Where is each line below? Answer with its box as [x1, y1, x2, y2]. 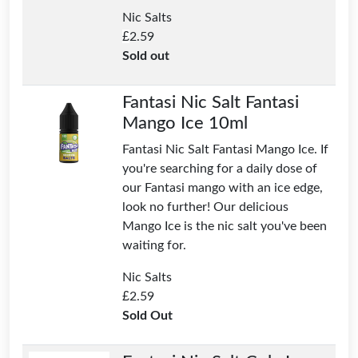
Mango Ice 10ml [122, 113, 248, 132]
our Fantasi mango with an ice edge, [122, 181, 323, 194]
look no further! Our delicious [122, 200, 288, 213]
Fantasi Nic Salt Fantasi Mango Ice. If [122, 142, 328, 156]
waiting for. [122, 238, 186, 252]
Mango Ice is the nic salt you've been [122, 219, 327, 233]
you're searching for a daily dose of [122, 161, 317, 175]
